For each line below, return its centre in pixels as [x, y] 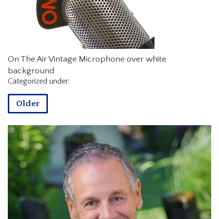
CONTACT [109, 13]
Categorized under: [38, 81]
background [31, 71]
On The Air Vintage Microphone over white [87, 59]
